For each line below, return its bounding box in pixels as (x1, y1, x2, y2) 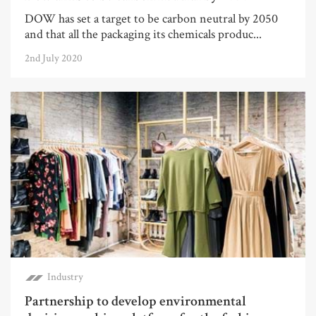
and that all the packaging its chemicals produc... (25, 26, 262, 43)
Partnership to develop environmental (25, 292, 246, 311)
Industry (47, 270, 83, 284)
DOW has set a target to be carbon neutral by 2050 (25, 11, 278, 28)
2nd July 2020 (25, 51, 83, 66)
